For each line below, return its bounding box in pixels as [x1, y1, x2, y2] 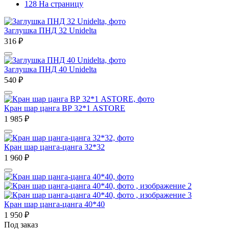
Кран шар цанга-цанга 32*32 [4, 142, 105, 151]
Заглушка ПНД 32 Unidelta [4, 26, 97, 35]
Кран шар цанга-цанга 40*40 [4, 199, 105, 209]
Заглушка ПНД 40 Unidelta [4, 64, 97, 74]
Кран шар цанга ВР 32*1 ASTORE [4, 103, 125, 112]
